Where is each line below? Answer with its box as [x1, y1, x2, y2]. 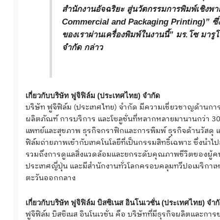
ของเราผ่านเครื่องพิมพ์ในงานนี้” [62, 30, 176, 39]
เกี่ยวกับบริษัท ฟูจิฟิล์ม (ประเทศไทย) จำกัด [25, 91, 160, 100]
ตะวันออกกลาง [25, 171, 76, 184]
